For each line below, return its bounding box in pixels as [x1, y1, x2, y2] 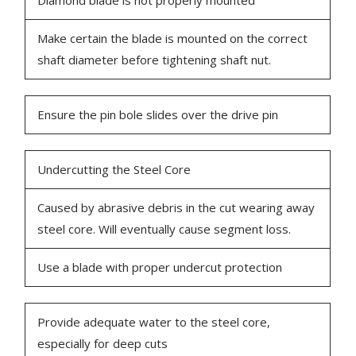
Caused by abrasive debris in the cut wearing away [37, 199, 315, 216]
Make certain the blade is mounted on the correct [37, 30, 308, 47]
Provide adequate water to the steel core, [37, 314, 271, 331]
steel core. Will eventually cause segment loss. [37, 221, 292, 238]
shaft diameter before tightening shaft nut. [37, 52, 272, 68]
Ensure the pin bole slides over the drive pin [37, 106, 279, 123]
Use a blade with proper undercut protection [37, 259, 283, 276]
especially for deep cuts [37, 335, 168, 352]
